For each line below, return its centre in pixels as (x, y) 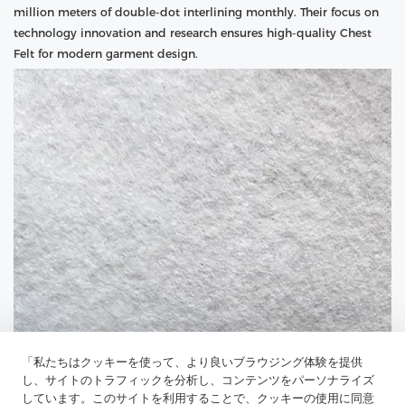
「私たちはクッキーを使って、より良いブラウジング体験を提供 (192, 362)
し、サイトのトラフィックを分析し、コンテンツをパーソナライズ (198, 380)
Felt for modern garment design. (106, 53)
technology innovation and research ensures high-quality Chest (193, 33)
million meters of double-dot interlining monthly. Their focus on (196, 12)
